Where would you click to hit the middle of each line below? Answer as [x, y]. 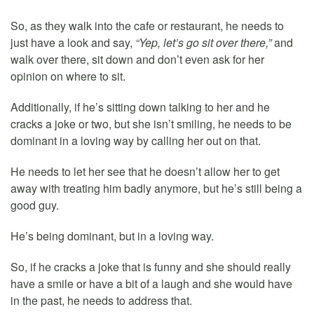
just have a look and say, [73, 43]
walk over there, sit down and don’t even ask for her [137, 60]
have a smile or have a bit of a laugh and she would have [151, 284]
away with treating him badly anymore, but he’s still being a [156, 189]
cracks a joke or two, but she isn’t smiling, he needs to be [151, 124]
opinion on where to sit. [68, 76]
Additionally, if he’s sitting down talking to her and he [140, 107]
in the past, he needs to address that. [101, 301]
